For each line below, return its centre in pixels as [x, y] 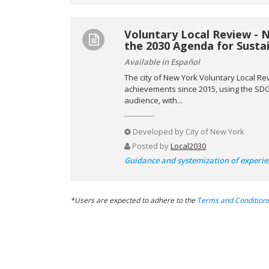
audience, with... [153, 100]
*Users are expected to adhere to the [134, 200]
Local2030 [188, 146]
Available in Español [162, 62]
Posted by [150, 146]
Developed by [158, 131]
